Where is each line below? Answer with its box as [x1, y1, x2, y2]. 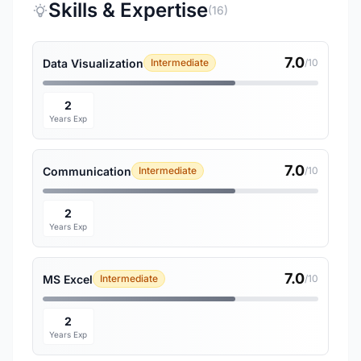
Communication [43, 164, 131, 178]
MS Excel [43, 272, 93, 286]
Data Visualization [43, 56, 143, 70]
